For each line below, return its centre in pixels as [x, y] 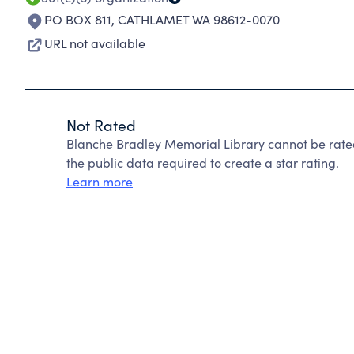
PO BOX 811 [78, 19]
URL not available [95, 43]
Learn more [100, 181]
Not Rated [101, 125]
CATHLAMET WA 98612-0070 [199, 19]
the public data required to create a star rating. [203, 162]
